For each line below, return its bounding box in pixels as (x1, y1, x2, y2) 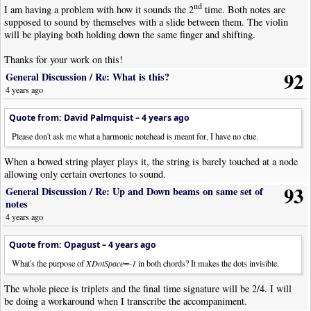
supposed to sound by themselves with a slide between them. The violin (4, 15, 289, 28)
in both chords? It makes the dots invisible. (136, 257, 280, 269)
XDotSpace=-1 (86, 257, 137, 269)
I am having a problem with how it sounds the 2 (4, 2, 194, 16)
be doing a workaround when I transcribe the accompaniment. (4, 294, 248, 308)
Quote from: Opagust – (9, 238, 109, 251)
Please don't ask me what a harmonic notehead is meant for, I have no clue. (12, 130, 259, 142)
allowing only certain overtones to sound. (4, 167, 167, 181)
